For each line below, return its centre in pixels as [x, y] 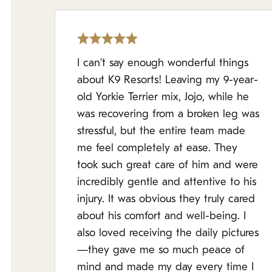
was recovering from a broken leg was [168, 114]
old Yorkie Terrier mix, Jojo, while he [163, 97]
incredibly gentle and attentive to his [167, 182]
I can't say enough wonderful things [163, 63]
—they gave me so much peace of [161, 250]
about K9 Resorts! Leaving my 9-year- [168, 80]
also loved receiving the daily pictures [168, 233]
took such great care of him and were [168, 165]
